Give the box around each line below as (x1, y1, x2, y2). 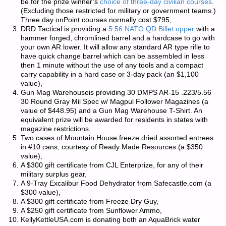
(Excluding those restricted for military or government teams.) (20, 7, 216, 15)
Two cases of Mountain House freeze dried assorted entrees (20, 134, 213, 142)
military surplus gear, (20, 170, 87, 178)
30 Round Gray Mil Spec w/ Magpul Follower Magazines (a (20, 97, 208, 105)
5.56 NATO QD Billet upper (108, 25, 194, 33)
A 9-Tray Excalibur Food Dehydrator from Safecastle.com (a (20, 179, 211, 187)
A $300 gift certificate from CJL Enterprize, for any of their (20, 161, 203, 169)
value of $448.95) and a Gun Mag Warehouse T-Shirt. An (20, 106, 202, 115)
